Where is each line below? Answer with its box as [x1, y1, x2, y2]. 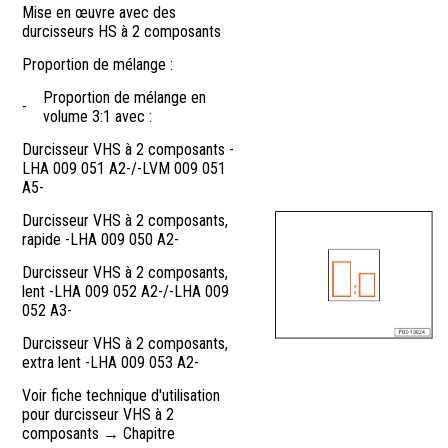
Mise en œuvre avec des [22, 3, 176, 23]
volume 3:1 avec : [43, 107, 152, 127]
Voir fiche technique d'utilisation [22, 386, 220, 406]
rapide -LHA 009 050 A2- [22, 230, 179, 250]
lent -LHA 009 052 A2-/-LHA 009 [22, 282, 229, 302]
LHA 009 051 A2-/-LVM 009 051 [22, 159, 226, 179]
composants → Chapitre [22, 424, 175, 444]
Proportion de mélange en [43, 88, 206, 108]
